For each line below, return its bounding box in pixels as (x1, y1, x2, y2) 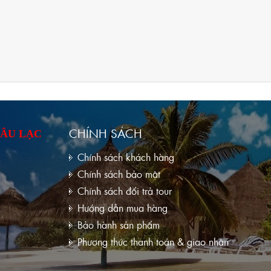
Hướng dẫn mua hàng (77, 201, 168, 215)
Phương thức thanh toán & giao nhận (77, 235, 229, 249)
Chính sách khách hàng (77, 150, 174, 164)
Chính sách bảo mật (77, 167, 160, 181)
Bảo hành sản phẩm (77, 218, 160, 232)
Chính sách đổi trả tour (77, 184, 172, 198)
